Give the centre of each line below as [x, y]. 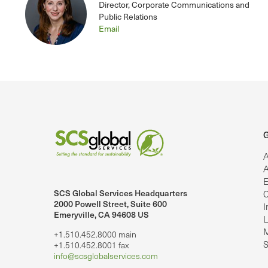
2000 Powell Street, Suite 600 [110, 204]
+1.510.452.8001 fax [92, 245]
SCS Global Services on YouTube [89, 203]
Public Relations [128, 17]
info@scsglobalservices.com [106, 256]
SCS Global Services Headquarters [121, 193]
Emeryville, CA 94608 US [101, 215]
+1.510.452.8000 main [95, 234]
